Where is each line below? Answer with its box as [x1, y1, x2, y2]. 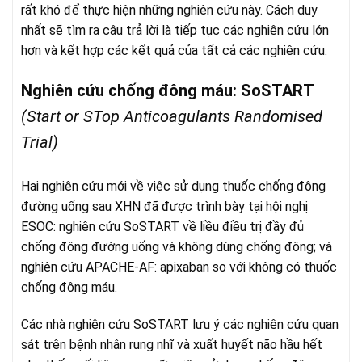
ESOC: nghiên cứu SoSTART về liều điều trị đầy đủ [21, 218, 304, 234]
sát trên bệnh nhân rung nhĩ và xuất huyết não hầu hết [21, 336, 322, 352]
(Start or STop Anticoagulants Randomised [21, 106, 322, 126]
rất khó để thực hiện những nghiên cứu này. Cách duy [21, 2, 318, 19]
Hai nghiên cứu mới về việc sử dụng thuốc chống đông [21, 178, 326, 194]
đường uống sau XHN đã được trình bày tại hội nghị [21, 198, 308, 214]
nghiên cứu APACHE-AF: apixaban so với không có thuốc [21, 259, 337, 275]
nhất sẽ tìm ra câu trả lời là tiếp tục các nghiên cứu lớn [21, 23, 329, 39]
